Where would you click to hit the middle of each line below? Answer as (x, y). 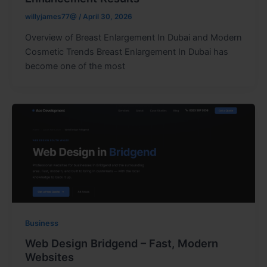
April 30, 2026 (107, 16)
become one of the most (75, 66)
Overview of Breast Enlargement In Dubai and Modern (133, 37)
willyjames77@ (52, 16)
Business (41, 223)
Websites (49, 257)
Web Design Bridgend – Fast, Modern (121, 243)
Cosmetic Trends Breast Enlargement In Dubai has (126, 52)
